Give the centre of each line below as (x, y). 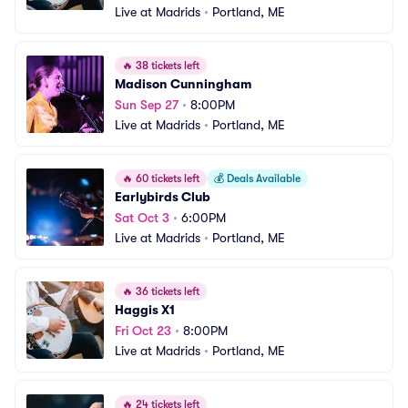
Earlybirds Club (163, 197)
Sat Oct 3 (142, 218)
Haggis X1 (145, 310)
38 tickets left (166, 66)
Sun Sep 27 (147, 105)
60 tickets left (166, 178)
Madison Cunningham (183, 84)
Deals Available (262, 178)
